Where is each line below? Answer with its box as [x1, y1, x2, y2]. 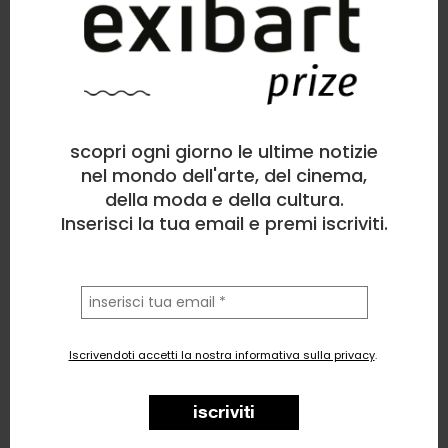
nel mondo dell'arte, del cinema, [81, 163, 367, 189]
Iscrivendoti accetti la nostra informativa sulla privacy [68, 347, 375, 364]
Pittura [360, 126, 396, 142]
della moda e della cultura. [104, 187, 344, 213]
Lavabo [10, 203, 86, 230]
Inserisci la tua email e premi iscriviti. [60, 211, 388, 237]
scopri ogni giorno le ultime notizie [70, 139, 378, 165]
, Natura [396, 126, 438, 142]
